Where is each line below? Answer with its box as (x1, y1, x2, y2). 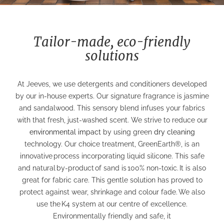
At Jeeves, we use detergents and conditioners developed (17, 79, 207, 88)
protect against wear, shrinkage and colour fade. (19, 187, 177, 196)
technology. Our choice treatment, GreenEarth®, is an (24, 139, 199, 148)
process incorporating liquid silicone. (53, 151, 175, 160)
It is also (179, 163, 206, 172)
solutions (85, 47, 139, 64)
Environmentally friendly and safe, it (53, 211, 171, 220)
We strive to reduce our (130, 115, 207, 124)
